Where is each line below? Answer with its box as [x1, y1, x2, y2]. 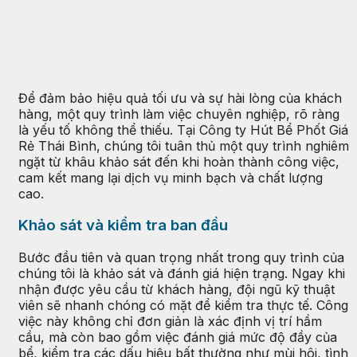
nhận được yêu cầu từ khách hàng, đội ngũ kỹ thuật [18, 281, 335, 298]
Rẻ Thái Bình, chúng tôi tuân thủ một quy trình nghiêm [18, 137, 349, 154]
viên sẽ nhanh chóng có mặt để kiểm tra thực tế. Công [18, 297, 348, 314]
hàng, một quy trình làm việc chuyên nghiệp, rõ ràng [18, 105, 339, 122]
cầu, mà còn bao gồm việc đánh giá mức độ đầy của [18, 329, 337, 346]
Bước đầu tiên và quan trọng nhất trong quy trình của [18, 249, 344, 266]
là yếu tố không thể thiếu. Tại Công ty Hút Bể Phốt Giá [18, 121, 348, 138]
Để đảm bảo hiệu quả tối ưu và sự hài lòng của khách [18, 89, 342, 106]
